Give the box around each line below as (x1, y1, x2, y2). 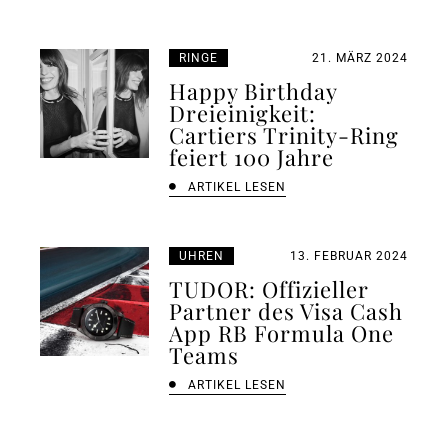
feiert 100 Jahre (169, 141, 335, 172)
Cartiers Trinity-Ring (169, 119, 400, 150)
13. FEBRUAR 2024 (289, 248, 408, 263)
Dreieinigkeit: (169, 97, 317, 128)
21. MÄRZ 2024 (311, 50, 408, 65)
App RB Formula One (169, 317, 395, 348)
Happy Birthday (169, 75, 338, 106)
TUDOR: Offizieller (169, 273, 370, 304)
